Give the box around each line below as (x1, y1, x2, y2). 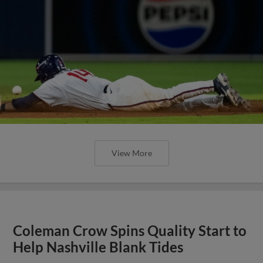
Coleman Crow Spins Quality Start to (13, 222, 247, 239)
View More (111, 147, 152, 158)
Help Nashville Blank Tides (13, 238, 184, 255)
